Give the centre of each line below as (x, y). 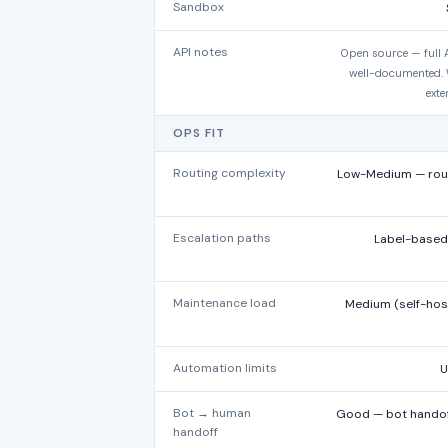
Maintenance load (224, 303)
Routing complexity (229, 173)
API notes (200, 52)
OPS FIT (199, 133)
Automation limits (225, 368)
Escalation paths (222, 238)
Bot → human (212, 413)
